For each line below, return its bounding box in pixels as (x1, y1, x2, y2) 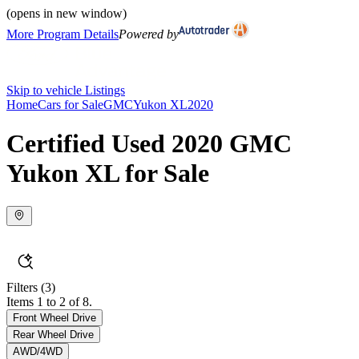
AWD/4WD (13, 345, 63, 357)
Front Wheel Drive (13, 311, 96, 324)
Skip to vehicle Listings (6, 83, 125, 97)
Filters (6, 280, 38, 294)
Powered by (119, 27, 179, 41)
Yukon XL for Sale (6, 159, 209, 188)
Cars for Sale (38, 98, 103, 111)
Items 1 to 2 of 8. (6, 294, 92, 309)
